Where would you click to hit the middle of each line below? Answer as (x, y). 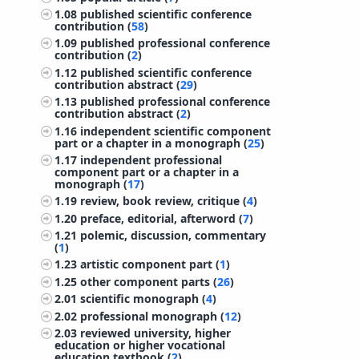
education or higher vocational (140, 345)
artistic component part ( (150, 264)
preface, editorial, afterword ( (162, 218)
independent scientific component (176, 131)
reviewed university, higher (156, 333)
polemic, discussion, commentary (173, 236)
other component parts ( (149, 281)
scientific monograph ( (143, 299)
